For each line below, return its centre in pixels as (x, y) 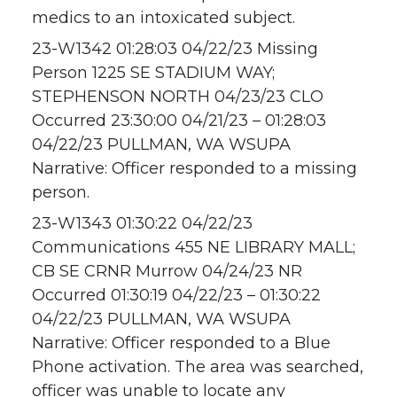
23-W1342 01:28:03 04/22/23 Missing (175, 49)
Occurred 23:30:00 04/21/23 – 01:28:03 (179, 121)
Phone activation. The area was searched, (198, 367)
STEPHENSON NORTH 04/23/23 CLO (178, 97)
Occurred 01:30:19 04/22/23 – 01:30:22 (176, 296)
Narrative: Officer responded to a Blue (181, 343)
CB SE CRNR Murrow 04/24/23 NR (167, 272)
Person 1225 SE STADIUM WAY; (153, 73)
